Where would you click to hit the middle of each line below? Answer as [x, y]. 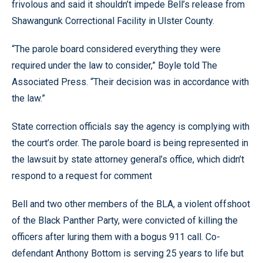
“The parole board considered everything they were [116, 49]
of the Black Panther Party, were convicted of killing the [125, 220]
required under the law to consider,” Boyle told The [114, 65]
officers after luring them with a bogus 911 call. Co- [116, 237]
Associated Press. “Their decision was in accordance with [130, 82]
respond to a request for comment [82, 176]
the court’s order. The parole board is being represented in [130, 143]
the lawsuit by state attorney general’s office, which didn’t [128, 159]
